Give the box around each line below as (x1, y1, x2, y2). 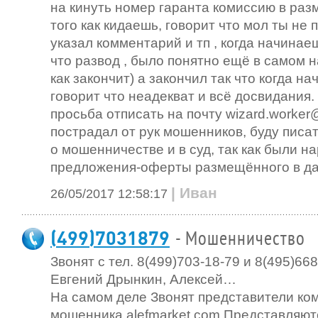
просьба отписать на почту (50, 106, 226, 121)
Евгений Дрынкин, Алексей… (50, 272, 236, 287)
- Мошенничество (175, 229, 305, 250)
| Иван (171, 185, 217, 201)
